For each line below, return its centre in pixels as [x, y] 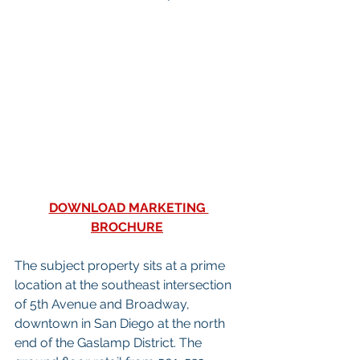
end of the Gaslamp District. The [110, 343]
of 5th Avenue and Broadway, [104, 305]
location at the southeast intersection [125, 285]
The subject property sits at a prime [121, 266]
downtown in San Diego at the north [121, 324]
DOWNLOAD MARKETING [129, 208]
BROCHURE [127, 227]
